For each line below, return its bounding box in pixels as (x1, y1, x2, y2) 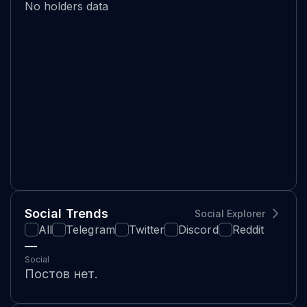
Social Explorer (195, 207, 265, 219)
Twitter (128, 222, 165, 236)
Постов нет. (25, 266, 98, 281)
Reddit (232, 222, 265, 236)
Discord (178, 222, 219, 236)
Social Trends (25, 206, 108, 221)
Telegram (66, 222, 115, 236)
